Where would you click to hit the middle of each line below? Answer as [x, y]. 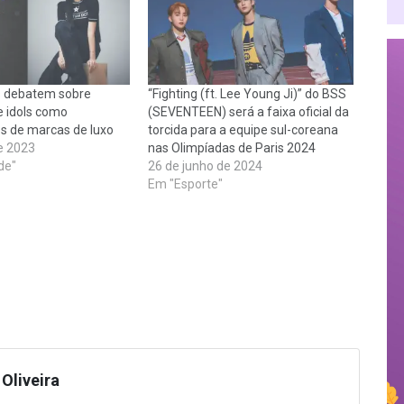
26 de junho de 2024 [205, 166]
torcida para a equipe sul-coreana [243, 130]
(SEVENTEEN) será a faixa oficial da [248, 112]
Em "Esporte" [185, 184]
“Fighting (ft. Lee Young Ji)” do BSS [247, 94]
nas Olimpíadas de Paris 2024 [232, 148]
